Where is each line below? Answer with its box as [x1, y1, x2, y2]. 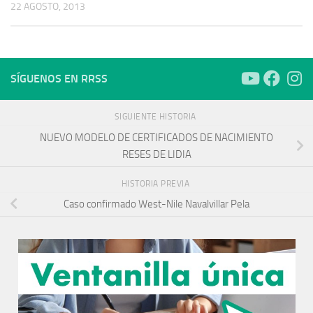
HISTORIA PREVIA [121, 178, 192, 189]
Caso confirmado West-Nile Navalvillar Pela [64, 198, 249, 211]
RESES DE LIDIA [122, 147, 191, 161]
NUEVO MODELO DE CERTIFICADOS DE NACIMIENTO [40, 131, 273, 144]
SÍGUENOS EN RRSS [10, 72, 108, 86]
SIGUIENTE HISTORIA [114, 112, 199, 122]
